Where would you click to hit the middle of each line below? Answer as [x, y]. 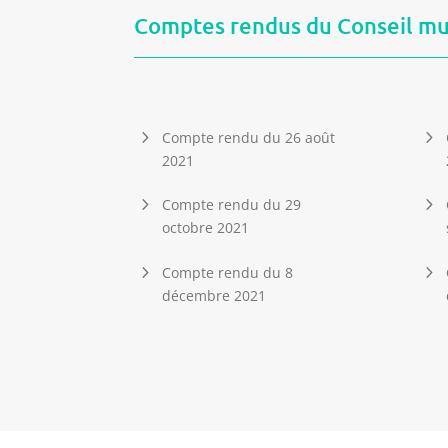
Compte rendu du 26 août [249, 137]
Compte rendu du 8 [228, 272]
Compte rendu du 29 [232, 205]
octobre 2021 [206, 228]
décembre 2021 [214, 295]
